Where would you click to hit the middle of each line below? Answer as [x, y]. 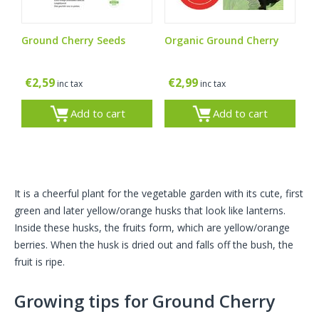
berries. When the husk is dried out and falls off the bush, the [154, 245]
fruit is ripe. [40, 262]
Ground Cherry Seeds [73, 41]
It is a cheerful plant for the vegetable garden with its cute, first [159, 194]
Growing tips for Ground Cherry [145, 301]
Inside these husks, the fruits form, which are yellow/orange [152, 228]
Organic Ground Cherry [221, 41]
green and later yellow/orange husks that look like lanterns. [150, 211]
